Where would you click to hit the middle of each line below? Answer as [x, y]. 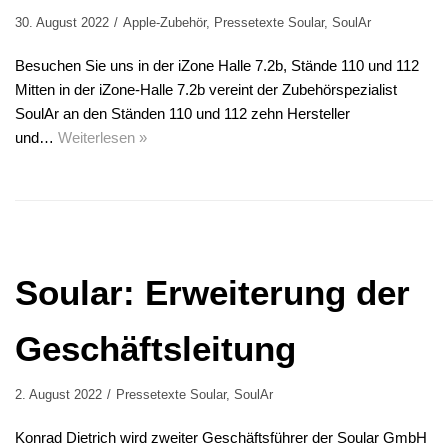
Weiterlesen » [102, 138]
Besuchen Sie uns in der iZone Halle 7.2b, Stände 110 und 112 [217, 66]
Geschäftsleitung [155, 349]
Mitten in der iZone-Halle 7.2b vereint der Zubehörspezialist [206, 90]
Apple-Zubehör [164, 23]
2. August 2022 [58, 395]
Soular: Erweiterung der [212, 293]
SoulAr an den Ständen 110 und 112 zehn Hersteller [182, 114]
